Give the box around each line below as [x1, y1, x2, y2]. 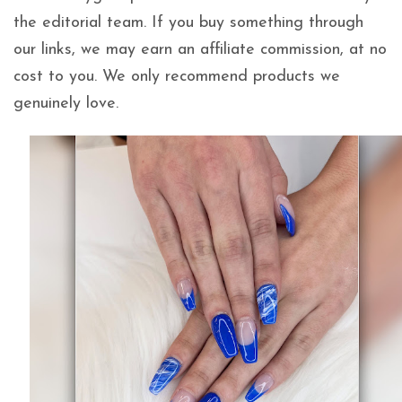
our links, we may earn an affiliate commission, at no [13, 41, 387, 59]
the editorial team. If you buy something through [13, 14, 363, 32]
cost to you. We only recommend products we [13, 68, 340, 86]
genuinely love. [13, 95, 118, 113]
